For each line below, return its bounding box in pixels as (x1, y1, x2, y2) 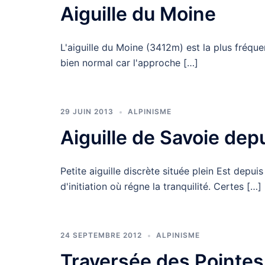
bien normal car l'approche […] (60, 57, 198, 69)
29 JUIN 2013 (60, 107, 114, 116)
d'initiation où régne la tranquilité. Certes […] (60, 180, 261, 192)
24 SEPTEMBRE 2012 (60, 231, 142, 240)
